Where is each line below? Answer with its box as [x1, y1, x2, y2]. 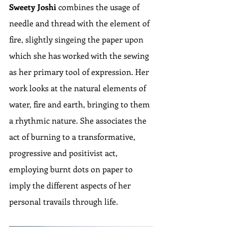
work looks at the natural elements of [9, 83, 148, 94]
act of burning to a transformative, [9, 131, 137, 142]
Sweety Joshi [9, 2, 56, 13]
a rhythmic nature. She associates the [9, 115, 148, 126]
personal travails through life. [9, 196, 118, 207]
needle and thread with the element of [9, 18, 152, 29]
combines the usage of [56, 2, 141, 13]
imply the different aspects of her [9, 180, 133, 191]
